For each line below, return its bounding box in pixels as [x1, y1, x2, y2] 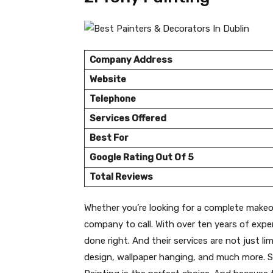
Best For [90, 132, 129, 144]
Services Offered [90, 113, 166, 124]
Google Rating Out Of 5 [90, 152, 194, 163]
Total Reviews [90, 171, 153, 183]
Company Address [90, 54, 172, 66]
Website [90, 74, 126, 85]
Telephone [90, 93, 136, 105]
